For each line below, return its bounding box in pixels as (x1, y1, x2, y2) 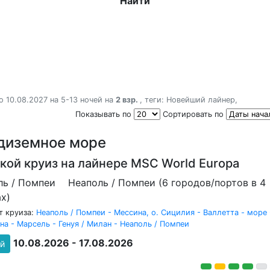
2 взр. (116, 95, 140, 104)
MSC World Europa (131, 156, 239, 171)
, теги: (140, 95, 166, 104)
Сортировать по (163, 110, 226, 119)
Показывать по (75, 110, 134, 119)
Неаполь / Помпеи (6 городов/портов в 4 (68, 177, 266, 189)
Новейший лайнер (166, 95, 235, 104)
